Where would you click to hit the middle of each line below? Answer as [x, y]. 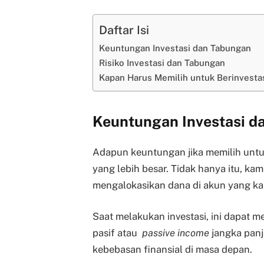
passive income [176, 233]
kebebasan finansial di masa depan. [172, 250]
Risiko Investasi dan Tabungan [162, 62]
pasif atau [117, 233]
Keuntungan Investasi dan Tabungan [175, 48]
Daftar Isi [124, 29]
